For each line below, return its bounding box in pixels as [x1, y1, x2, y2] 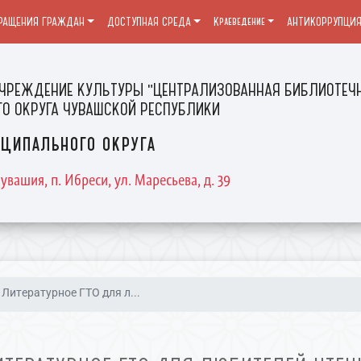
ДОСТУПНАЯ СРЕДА [106, 15, 191, 29]
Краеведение [213, 15, 265, 29]
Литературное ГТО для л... [2, 286, 141, 300]
